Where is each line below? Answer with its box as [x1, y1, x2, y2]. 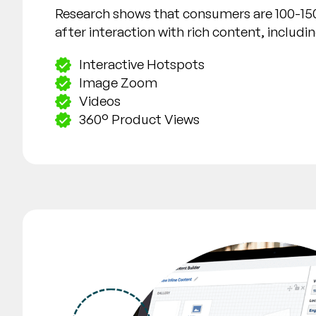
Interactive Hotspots [79, 55, 205, 73]
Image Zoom [79, 73, 158, 91]
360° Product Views [79, 110, 200, 128]
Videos [79, 92, 121, 109]
